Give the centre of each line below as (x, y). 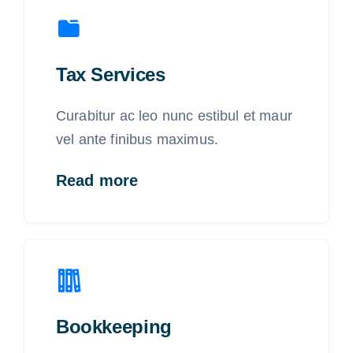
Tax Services (110, 74)
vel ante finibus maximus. (137, 139)
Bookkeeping (113, 326)
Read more (97, 180)
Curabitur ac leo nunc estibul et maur (174, 115)
